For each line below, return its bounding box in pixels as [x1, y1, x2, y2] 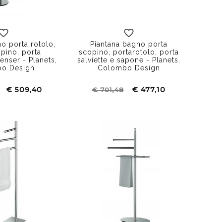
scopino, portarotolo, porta [78, 48, 179, 56]
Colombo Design [97, 63, 160, 72]
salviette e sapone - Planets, [77, 55, 180, 64]
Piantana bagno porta [90, 40, 167, 48]
